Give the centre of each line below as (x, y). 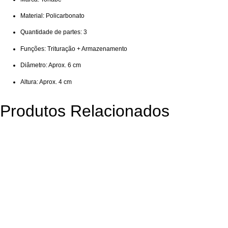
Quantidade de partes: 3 (54, 32)
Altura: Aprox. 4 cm (46, 82)
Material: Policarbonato (52, 16)
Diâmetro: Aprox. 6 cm (51, 65)
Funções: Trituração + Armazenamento (74, 49)
